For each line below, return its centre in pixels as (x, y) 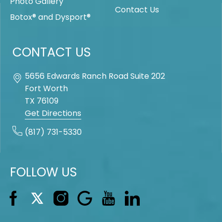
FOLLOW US (43, 172)
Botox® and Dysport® (50, 17)
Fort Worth (46, 88)
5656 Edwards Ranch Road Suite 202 (95, 76)
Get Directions (53, 113)
